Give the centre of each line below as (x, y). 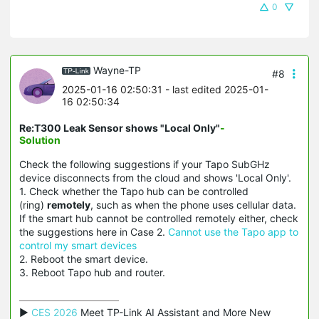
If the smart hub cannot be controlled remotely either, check (159, 219)
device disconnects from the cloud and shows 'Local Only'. (155, 178)
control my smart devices (78, 246)
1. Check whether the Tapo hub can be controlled (134, 192)
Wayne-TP (117, 70)
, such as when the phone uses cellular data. (193, 205)
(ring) (33, 205)
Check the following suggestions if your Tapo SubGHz (145, 164)
